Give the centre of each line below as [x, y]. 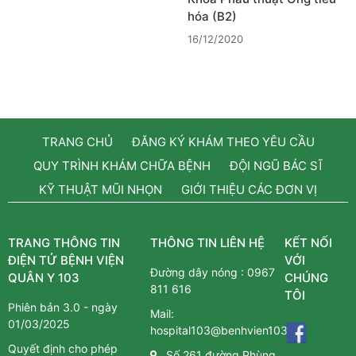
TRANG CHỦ [77, 142]
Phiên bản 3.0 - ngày [63, 308]
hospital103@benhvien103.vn [227, 331]
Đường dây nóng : [199, 273]
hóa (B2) [212, 17]
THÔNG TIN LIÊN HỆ [208, 243]
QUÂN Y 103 [44, 278]
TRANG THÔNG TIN [64, 243]
